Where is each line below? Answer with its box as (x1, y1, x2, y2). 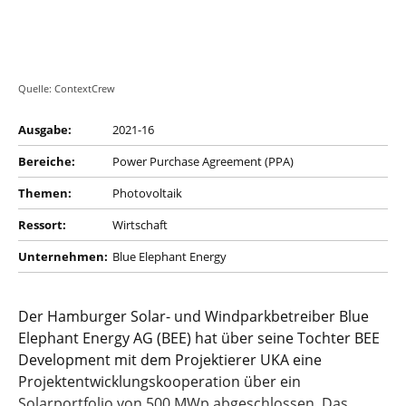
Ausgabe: (18, 121, 72, 138)
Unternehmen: (18, 247, 108, 265)
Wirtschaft (112, 216, 168, 233)
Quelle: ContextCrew (18, 81, 115, 95)
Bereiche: (18, 152, 75, 169)
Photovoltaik (112, 184, 182, 201)
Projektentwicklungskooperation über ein (18, 371, 301, 391)
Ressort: (18, 216, 66, 233)
